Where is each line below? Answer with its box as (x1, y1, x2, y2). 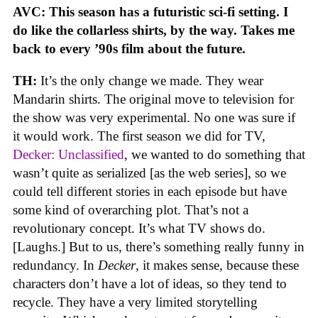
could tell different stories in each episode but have (13, 184, 287, 199)
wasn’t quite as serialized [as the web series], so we (13, 165, 286, 181)
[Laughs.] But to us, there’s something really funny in (13, 239, 305, 255)
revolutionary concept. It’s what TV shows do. (13, 221, 265, 236)
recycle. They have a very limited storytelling (13, 295, 258, 310)
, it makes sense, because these (136, 258, 299, 273)
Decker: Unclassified (13, 147, 124, 163)
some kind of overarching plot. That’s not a (13, 202, 248, 218)
